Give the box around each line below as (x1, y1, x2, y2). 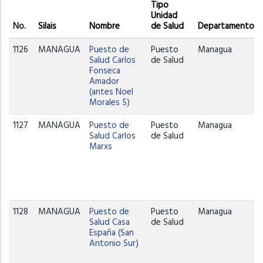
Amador (89, 74, 120, 89)
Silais (38, 19, 57, 33)
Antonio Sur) (89, 236, 139, 251)
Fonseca (89, 63, 121, 78)
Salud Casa (89, 215, 130, 230)
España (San (89, 225, 134, 240)
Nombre (89, 19, 120, 33)
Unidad (151, 8, 178, 23)
